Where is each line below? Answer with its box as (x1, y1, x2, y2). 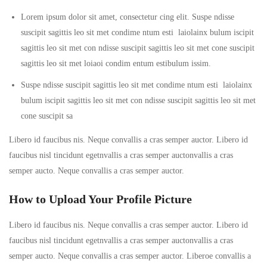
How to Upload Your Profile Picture (9, 193, 192, 206)
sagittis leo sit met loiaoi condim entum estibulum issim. (21, 59, 211, 68)
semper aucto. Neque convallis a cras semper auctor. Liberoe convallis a (9, 252, 251, 260)
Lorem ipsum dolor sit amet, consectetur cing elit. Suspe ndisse (21, 13, 234, 21)
